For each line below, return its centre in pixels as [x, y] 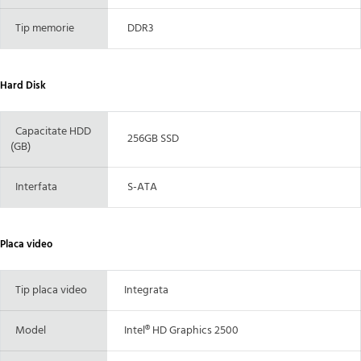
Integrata [143, 290]
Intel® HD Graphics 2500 [178, 330]
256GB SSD [148, 139]
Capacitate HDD [51, 131]
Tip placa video [51, 290]
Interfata [34, 187]
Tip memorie [42, 28]
